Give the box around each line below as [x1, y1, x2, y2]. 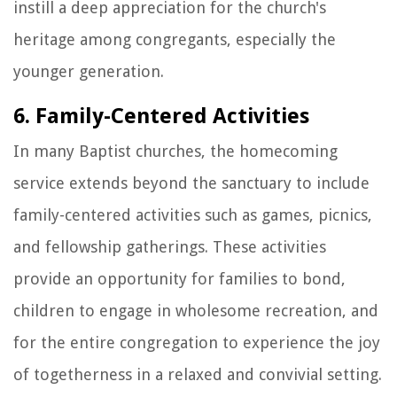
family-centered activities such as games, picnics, [13, 205, 372, 224]
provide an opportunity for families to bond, [13, 269, 346, 288]
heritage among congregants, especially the [13, 29, 336, 49]
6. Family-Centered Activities [13, 103, 309, 128]
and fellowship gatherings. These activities [13, 237, 326, 256]
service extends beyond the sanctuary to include [13, 173, 370, 192]
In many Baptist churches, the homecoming [13, 141, 338, 160]
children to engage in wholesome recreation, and [13, 300, 378, 320]
